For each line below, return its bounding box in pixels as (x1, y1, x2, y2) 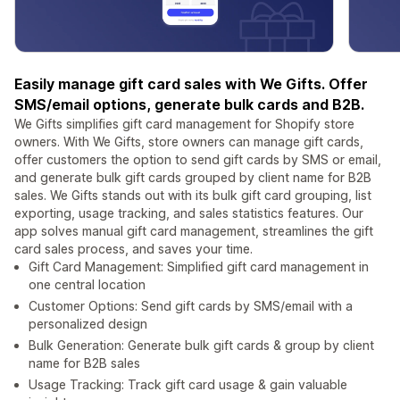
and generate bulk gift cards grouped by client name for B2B (14, 170, 371, 186)
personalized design (29, 316, 147, 332)
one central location (29, 277, 146, 293)
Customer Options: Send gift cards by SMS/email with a (29, 298, 353, 314)
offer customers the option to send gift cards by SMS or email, (14, 152, 381, 168)
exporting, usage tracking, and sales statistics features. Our (14, 205, 363, 221)
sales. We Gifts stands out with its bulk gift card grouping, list (14, 187, 371, 204)
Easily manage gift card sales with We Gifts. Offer (14, 75, 368, 94)
